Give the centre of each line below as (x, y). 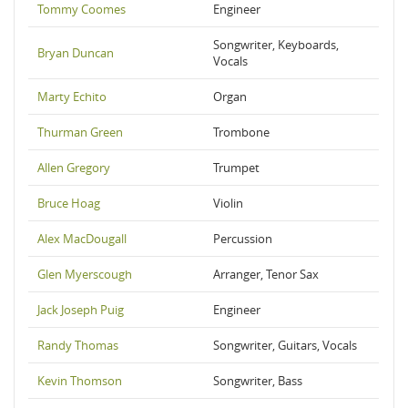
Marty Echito (72, 97)
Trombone (241, 132)
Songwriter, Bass (258, 381)
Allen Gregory (74, 168)
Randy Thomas (78, 345)
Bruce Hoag (69, 203)
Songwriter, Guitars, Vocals (285, 345)
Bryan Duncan (76, 53)
